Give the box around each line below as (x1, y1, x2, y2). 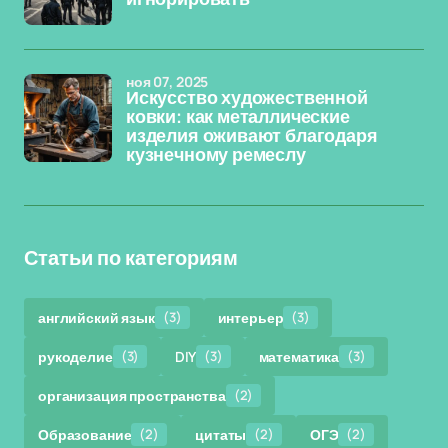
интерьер (217, 308, 284, 327)
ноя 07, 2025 (126, 72, 209, 91)
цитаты (195, 425, 247, 444)
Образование (38, 425, 132, 444)
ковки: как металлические (126, 107, 350, 127)
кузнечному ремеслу (126, 145, 306, 165)
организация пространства (38, 386, 226, 405)
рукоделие (38, 347, 113, 366)
